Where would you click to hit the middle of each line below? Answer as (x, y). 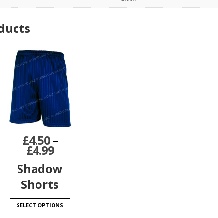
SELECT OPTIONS (40, 205)
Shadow (40, 169)
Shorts (40, 184)
